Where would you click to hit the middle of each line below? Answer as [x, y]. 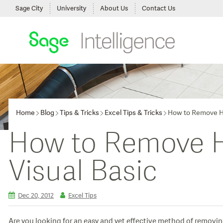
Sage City [29, 8]
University [71, 8]
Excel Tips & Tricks [133, 113]
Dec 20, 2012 [36, 196]
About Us [114, 8]
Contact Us [159, 8]
